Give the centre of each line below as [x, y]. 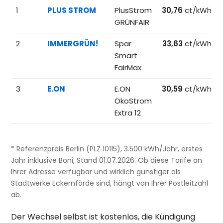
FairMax [128, 67]
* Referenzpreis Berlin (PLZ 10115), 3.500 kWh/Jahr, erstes [107, 149]
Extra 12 [128, 112]
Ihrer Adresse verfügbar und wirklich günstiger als [96, 171]
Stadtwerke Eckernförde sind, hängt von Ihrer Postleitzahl [110, 183]
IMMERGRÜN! [73, 43]
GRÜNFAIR [132, 22]
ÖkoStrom [133, 101]
